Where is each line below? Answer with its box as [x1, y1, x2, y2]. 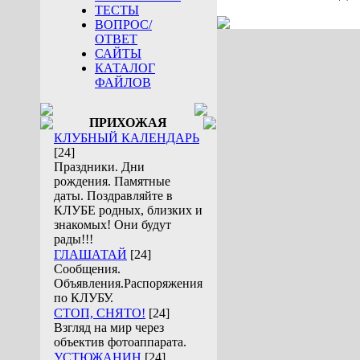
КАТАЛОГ [95, 61, 155, 75]
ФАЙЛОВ [95, 76, 151, 89]
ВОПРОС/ [95, 18, 152, 31]
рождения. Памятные [54, 174, 170, 188]
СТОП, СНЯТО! [54, 306, 145, 320]
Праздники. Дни [54, 160, 145, 174]
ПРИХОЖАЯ [89, 116, 167, 129]
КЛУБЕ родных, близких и [54, 203, 202, 217]
